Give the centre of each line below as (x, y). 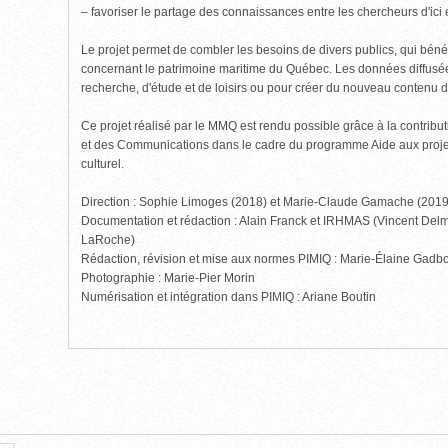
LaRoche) (108, 240)
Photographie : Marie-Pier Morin (168, 278)
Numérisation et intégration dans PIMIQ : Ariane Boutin (228, 297)
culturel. (102, 164)
